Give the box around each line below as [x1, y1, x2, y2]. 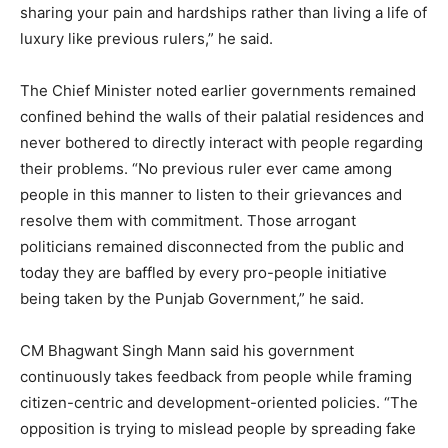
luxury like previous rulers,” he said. [20, 28, 273, 48]
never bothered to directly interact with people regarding [20, 132, 423, 152]
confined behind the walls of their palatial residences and [20, 106, 424, 126]
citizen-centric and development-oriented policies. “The [20, 392, 418, 412]
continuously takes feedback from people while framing [20, 366, 412, 386]
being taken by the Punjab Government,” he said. [20, 288, 364, 308]
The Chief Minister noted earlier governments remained [20, 80, 416, 100]
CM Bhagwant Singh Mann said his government [20, 340, 354, 360]
